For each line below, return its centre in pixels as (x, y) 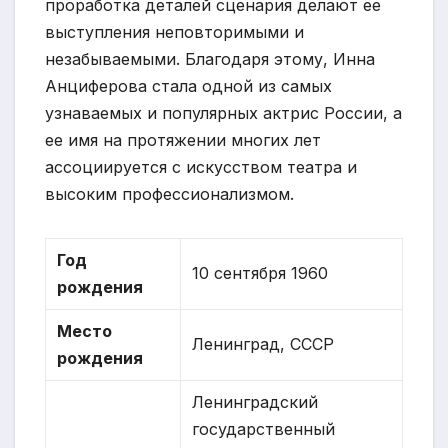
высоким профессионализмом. (169, 193)
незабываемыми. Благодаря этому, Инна (210, 58)
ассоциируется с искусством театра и (201, 166)
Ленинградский (255, 401)
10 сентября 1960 (260, 272)
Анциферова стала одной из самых (188, 85)
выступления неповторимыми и (174, 31)
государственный (264, 428)
